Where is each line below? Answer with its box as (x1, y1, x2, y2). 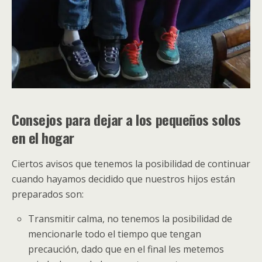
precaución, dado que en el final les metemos (28, 242, 225, 256)
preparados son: (12, 187, 84, 201)
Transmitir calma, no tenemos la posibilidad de (28, 212, 233, 225)
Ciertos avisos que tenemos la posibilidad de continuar (12, 157, 250, 170)
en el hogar (12, 126, 74, 148)
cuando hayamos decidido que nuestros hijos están (12, 172, 235, 185)
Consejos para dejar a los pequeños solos (12, 108, 241, 130)
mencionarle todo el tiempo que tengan (28, 227, 202, 240)
